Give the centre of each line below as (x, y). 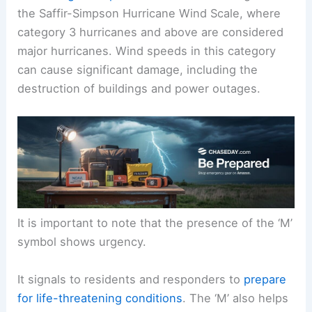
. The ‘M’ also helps (236, 298)
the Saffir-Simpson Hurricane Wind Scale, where (149, 13)
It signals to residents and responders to (131, 279)
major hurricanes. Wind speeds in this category (147, 50)
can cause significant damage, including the (138, 69)
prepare (265, 279)
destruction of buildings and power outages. (139, 88)
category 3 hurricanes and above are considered (151, 32)
